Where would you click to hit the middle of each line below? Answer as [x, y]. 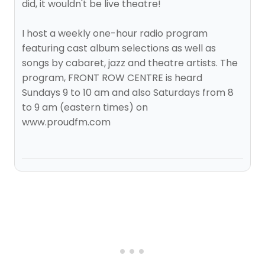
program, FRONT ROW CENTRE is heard [112, 78]
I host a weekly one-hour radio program [115, 33]
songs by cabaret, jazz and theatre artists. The [130, 63]
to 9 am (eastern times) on [85, 107]
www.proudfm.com [66, 122]
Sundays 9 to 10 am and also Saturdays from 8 [128, 93]
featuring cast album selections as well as [119, 48]
